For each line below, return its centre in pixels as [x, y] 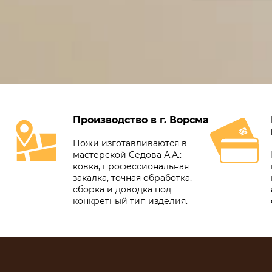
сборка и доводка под [122, 190]
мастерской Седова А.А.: [127, 155]
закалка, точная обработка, [132, 178]
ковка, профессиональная [131, 167]
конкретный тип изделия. [130, 201]
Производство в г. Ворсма [141, 120]
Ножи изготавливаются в [130, 144]
